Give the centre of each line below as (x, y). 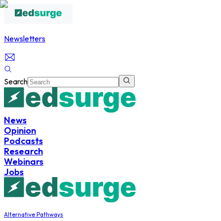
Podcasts (23, 141)
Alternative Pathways (34, 214)
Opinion (20, 130)
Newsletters (25, 38)
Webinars (24, 162)
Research (23, 151)
